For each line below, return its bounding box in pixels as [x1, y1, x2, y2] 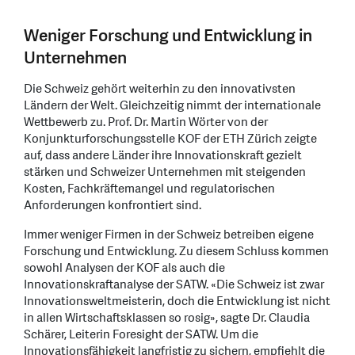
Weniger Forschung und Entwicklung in [24, 25, 312, 48]
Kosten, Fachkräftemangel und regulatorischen [24, 181, 275, 198]
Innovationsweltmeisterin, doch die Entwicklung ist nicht [24, 293, 330, 311]
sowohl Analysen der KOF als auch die [24, 260, 225, 277]
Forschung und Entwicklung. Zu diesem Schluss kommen [24, 243, 329, 261]
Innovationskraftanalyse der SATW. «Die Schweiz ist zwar [24, 277, 324, 294]
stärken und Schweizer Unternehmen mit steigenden [24, 164, 306, 181]
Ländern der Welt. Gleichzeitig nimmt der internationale [24, 97, 321, 115]
